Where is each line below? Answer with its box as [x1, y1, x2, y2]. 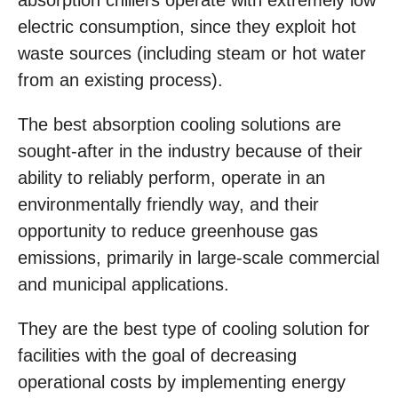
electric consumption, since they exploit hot [18, 17, 356, 37]
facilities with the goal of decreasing [18, 346, 297, 366]
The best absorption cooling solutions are [18, 115, 341, 135]
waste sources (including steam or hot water [18, 44, 366, 64]
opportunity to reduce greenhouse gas [18, 221, 318, 242]
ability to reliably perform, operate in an [18, 168, 325, 188]
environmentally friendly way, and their [18, 195, 319, 215]
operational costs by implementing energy [18, 372, 346, 393]
